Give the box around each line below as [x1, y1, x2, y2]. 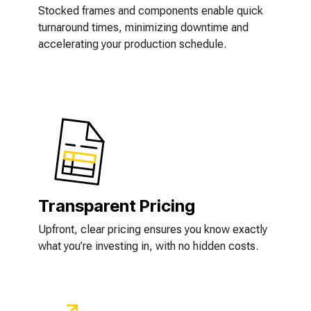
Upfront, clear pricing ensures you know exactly [38, 223, 267, 236]
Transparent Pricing [38, 196, 195, 216]
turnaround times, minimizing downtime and [38, 21, 249, 34]
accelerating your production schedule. [38, 37, 226, 51]
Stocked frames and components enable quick [38, 4, 263, 17]
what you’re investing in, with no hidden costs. [38, 239, 258, 253]
